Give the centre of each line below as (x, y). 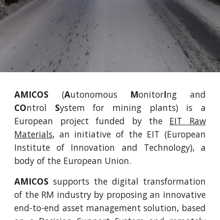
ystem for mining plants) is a (133, 108)
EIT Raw (188, 121)
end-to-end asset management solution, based (110, 208)
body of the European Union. (74, 161)
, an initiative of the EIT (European (129, 134)
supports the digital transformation (127, 181)
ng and (186, 94)
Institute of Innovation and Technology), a (110, 147)
